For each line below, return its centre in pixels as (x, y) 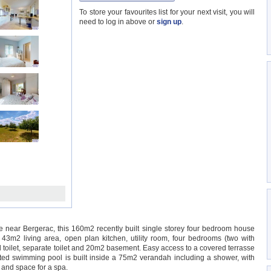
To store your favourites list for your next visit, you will (167, 12)
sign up (169, 22)
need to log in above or (118, 22)
